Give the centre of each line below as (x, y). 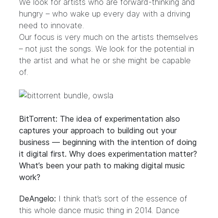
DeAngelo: (37, 199)
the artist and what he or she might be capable (105, 60)
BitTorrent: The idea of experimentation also (100, 119)
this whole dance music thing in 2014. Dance (99, 210)
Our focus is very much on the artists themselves (109, 37)
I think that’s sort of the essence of (122, 199)
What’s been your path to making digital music (102, 165)
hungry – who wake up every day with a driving (105, 14)
